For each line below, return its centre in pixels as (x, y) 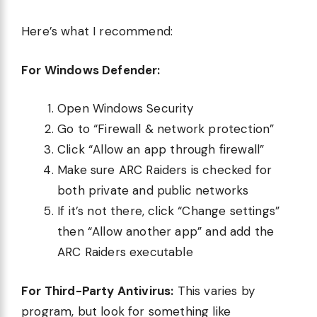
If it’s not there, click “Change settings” (169, 211)
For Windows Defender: (91, 70)
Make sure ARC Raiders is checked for (165, 170)
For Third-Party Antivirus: (98, 290)
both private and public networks (153, 191)
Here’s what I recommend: (97, 31)
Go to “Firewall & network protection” (166, 129)
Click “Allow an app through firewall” (161, 150)
